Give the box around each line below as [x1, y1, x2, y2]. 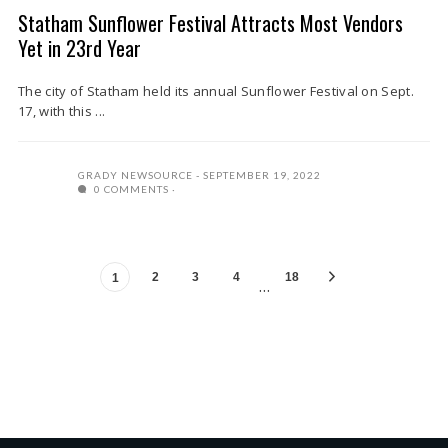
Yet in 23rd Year [18, 33, 141, 64]
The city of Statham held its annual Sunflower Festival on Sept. [18, 82, 414, 101]
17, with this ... [18, 102, 106, 121]
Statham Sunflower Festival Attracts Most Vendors [18, 8, 403, 39]
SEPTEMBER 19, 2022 [203, 169, 321, 182]
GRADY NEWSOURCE [78, 169, 193, 182]
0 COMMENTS [91, 183, 169, 196]
